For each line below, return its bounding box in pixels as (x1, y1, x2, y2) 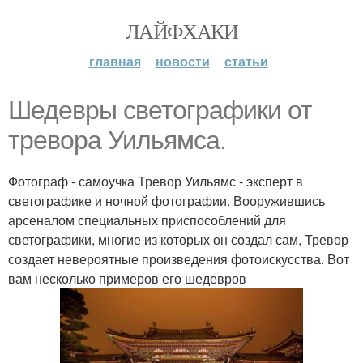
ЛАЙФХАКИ (125, 17, 238, 45)
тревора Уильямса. (8, 126, 226, 155)
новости (155, 52, 210, 70)
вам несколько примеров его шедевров (8, 269, 246, 288)
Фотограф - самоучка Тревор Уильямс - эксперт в (8, 172, 303, 190)
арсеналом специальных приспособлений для (8, 211, 286, 229)
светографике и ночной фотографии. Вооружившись (8, 191, 325, 210)
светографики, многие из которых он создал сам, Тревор (8, 230, 348, 249)
